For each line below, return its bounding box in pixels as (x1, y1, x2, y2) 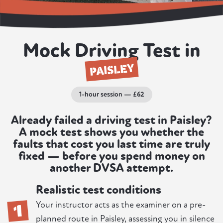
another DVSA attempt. (50, 161, 173, 176)
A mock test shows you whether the (19, 125, 204, 140)
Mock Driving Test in (22, 38, 201, 63)
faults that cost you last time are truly (13, 137, 210, 152)
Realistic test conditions (36, 183, 161, 198)
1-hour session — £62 (79, 90, 144, 99)
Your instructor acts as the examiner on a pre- (36, 200, 206, 211)
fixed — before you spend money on (18, 149, 205, 164)
